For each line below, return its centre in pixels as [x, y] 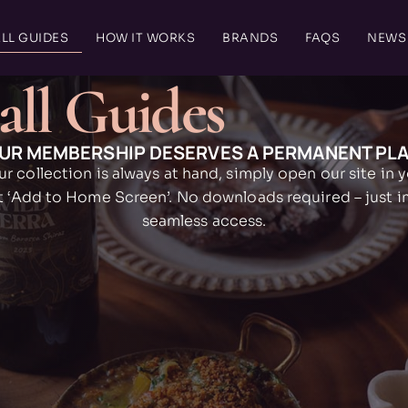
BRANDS [250, 37]
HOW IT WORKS [145, 37]
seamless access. [204, 221]
